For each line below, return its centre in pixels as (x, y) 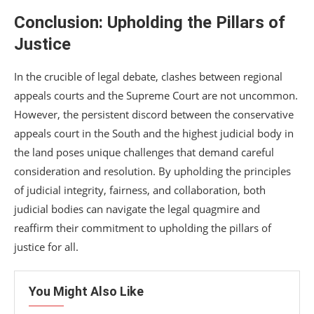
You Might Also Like (86, 291)
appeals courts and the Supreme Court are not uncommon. (156, 95)
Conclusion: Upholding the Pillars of (150, 22)
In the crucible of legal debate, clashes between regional (148, 76)
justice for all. (46, 246)
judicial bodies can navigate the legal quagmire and (137, 209)
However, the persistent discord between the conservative (154, 114)
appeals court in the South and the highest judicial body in (154, 133)
